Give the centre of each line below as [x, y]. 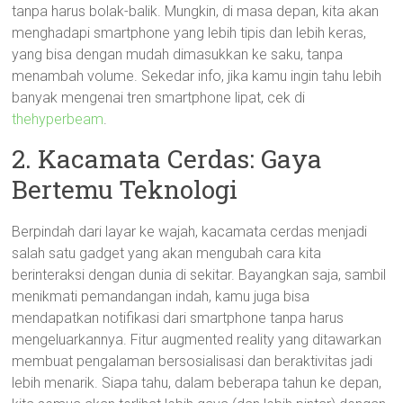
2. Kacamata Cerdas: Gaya [167, 159]
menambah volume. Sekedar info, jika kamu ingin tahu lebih [197, 76]
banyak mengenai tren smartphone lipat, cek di [159, 98]
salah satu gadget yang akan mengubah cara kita [167, 253]
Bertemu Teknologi [125, 189]
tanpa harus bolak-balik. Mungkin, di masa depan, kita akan [196, 11]
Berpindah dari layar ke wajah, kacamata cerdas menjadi [190, 232]
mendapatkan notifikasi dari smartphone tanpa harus [178, 318]
